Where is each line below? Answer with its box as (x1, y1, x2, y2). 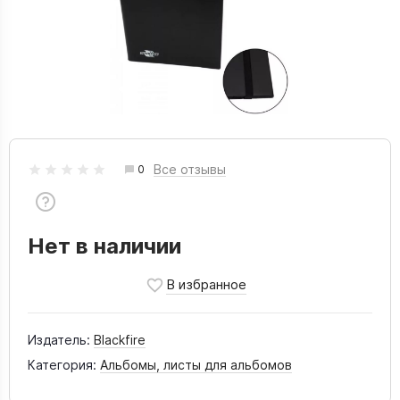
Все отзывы (154, 161, 226, 177)
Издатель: (28, 332, 90, 347)
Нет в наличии (28, 233, 181, 259)
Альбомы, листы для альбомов (100, 357, 292, 372)
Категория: (28, 357, 96, 372)
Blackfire (94, 332, 146, 347)
